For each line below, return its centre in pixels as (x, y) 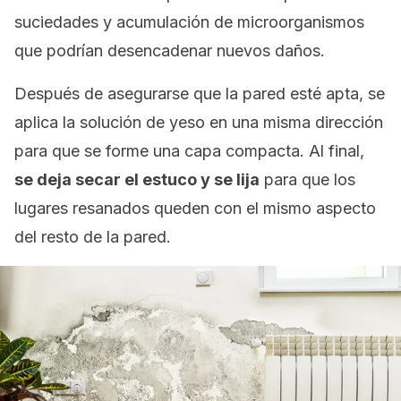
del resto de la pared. (93, 237)
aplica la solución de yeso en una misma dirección (199, 122)
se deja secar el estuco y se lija (137, 179)
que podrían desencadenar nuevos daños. (170, 51)
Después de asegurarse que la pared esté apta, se (200, 94)
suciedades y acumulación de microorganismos (189, 22)
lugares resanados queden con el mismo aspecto (195, 208)
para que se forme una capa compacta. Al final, (189, 151)
